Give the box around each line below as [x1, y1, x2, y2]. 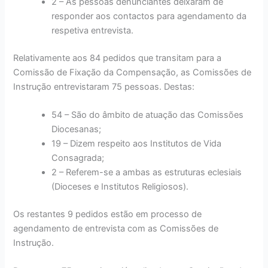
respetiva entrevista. [51, 25, 134, 36]
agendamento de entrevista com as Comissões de [13, 223, 219, 234]
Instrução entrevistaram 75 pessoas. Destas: [13, 81, 195, 92]
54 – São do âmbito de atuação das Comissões [51, 109, 244, 120]
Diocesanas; [51, 123, 102, 135]
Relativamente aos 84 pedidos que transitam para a [13, 52, 222, 63]
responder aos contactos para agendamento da [51, 10, 247, 22]
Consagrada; [51, 152, 105, 163]
